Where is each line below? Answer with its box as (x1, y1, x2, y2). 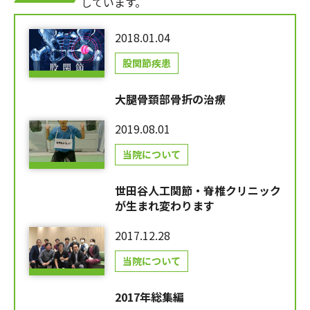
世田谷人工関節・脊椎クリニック (114, 181, 281, 199)
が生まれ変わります (114, 197, 215, 214)
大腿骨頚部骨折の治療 (114, 90, 226, 107)
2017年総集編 (114, 288, 184, 305)
